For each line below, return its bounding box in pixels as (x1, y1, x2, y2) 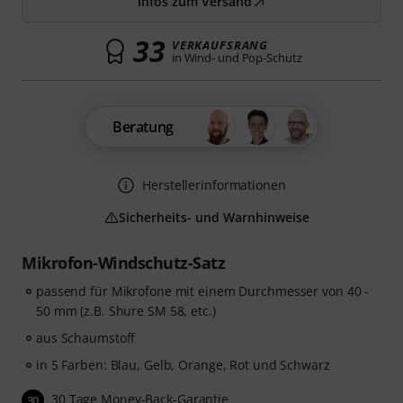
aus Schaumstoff (36, 329, 136, 346)
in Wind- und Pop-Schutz (171, 49, 302, 66)
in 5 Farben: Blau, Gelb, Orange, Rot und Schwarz (36, 356, 330, 373)
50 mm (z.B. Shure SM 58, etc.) (36, 302, 216, 319)
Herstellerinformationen (142, 176, 286, 193)
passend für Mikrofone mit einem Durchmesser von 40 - (36, 282, 370, 300)
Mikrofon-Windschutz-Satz (22, 252, 225, 273)
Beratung (112, 117, 174, 137)
